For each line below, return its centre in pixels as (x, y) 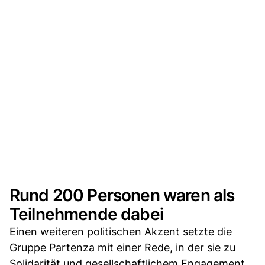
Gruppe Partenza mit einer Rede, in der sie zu (122, 247)
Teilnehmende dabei (86, 214)
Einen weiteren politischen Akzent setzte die (121, 231)
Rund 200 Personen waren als (122, 195)
